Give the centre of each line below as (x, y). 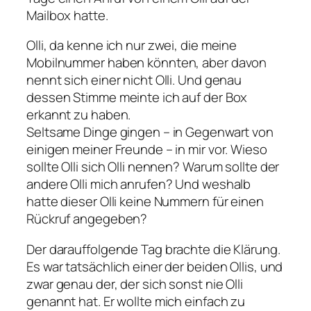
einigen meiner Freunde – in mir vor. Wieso (147, 150)
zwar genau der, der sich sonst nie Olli (135, 284)
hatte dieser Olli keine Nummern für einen (145, 202)
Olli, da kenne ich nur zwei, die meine (132, 45)
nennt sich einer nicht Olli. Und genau (134, 80)
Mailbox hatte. (67, 15)
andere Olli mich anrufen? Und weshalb (139, 184)
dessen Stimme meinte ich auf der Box (137, 98)
